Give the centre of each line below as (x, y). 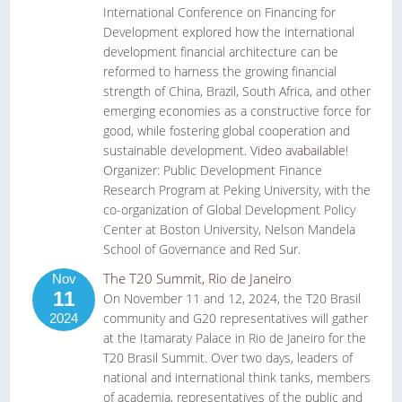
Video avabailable (298, 150)
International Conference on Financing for (219, 12)
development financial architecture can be (221, 52)
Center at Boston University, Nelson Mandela (229, 229)
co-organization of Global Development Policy (229, 210)
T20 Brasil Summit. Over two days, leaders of (228, 358)
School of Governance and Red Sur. (202, 249)
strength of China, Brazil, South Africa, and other (237, 91)
